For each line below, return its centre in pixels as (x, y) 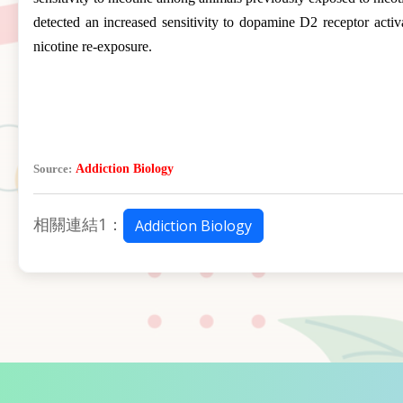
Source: (53, 168)
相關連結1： (78, 224)
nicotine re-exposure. (93, 46)
